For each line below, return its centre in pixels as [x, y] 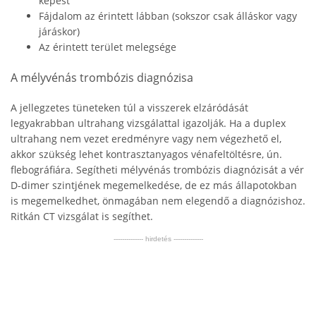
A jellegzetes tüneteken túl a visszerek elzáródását [129, 108]
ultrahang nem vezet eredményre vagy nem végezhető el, [146, 139]
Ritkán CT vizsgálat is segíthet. [82, 216]
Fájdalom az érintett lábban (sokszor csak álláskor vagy [168, 16]
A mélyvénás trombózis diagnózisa [102, 78]
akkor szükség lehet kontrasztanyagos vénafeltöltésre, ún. [146, 154]
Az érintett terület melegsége [108, 47]
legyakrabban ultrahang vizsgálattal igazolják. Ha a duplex [148, 123]
